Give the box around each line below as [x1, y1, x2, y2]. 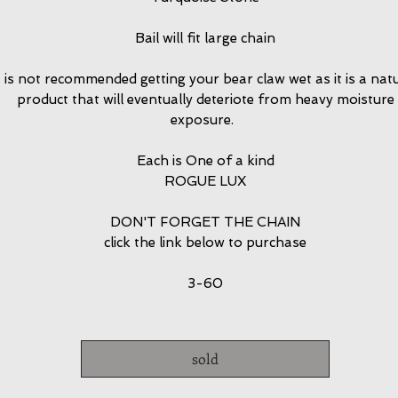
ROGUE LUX [163, 173, 247, 189]
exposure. [170, 112, 241, 128]
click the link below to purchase [104, 235, 306, 251]
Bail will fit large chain [135, 30, 275, 46]
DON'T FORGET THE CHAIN [110, 214, 300, 230]
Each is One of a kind [136, 153, 275, 169]
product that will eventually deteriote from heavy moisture [16, 92, 394, 107]
